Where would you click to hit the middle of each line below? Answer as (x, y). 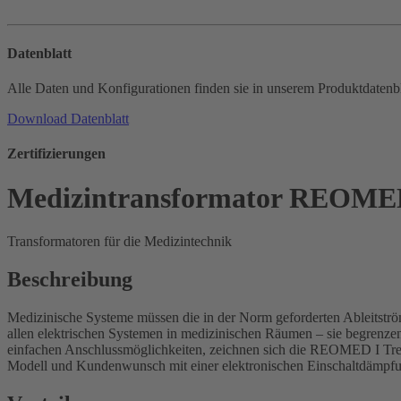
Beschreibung (70, 279)
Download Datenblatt (68, 118)
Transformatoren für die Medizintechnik (119, 242)
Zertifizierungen (56, 154)
